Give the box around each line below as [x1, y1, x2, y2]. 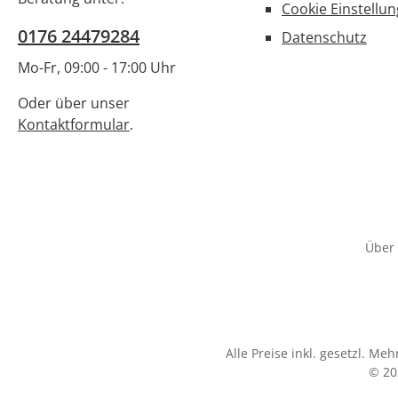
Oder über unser [18, 93, 130, 114]
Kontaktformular [18, 115, 130, 135]
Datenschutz [282, 28, 367, 48]
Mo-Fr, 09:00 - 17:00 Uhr [18, 58, 176, 78]
